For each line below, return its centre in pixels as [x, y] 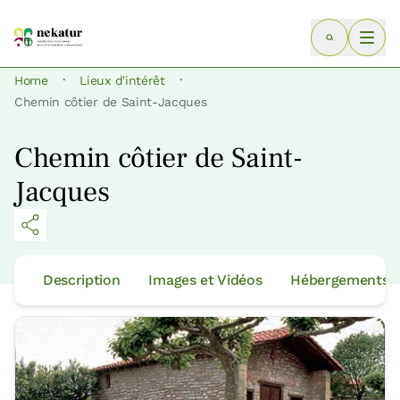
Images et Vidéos [205, 280]
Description [82, 280]
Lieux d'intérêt [122, 81]
